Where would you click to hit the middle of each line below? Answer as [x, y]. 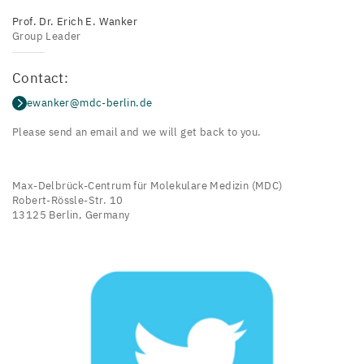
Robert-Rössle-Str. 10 [68, 200]
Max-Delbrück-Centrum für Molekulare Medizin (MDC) [147, 186]
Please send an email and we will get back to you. [137, 132]
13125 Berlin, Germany [71, 215]
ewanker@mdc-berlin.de [90, 103]
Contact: [41, 78]
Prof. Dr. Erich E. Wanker [75, 22]
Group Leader [47, 36]
